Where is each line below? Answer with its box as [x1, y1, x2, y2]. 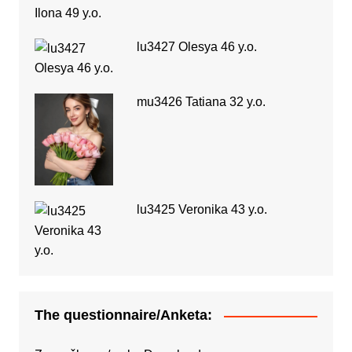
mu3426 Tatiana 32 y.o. [136, 94, 266, 108]
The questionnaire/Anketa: [34, 307, 212, 324]
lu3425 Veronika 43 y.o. [136, 203, 267, 217]
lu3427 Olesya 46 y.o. [136, 39, 257, 53]
